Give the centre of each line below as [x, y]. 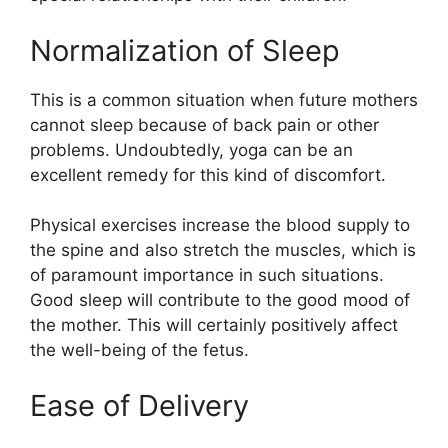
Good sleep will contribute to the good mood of [220, 300]
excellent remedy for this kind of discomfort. [208, 174]
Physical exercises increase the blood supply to [220, 225]
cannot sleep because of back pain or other [204, 124]
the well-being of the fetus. [139, 350]
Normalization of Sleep [185, 50]
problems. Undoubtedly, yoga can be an [191, 149]
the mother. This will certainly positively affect [214, 325]
